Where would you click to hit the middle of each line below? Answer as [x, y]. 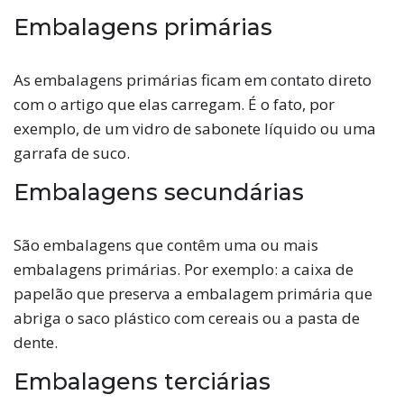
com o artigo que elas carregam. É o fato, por [174, 104]
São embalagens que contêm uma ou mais [166, 244]
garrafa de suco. [72, 152]
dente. [36, 342]
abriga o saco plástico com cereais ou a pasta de [187, 317]
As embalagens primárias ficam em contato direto [193, 79]
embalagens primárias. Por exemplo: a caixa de [184, 269]
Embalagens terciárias [142, 381]
